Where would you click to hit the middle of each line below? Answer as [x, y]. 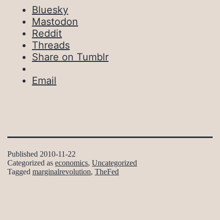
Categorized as [31, 163]
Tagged [20, 172]
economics [71, 163]
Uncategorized [114, 163]
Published [24, 154]
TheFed [107, 172]
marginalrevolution [62, 172]
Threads [51, 45]
